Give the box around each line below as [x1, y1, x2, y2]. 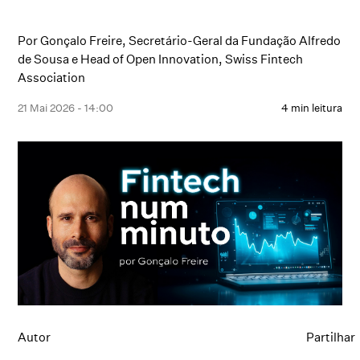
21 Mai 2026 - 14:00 [18, 101, 114, 114]
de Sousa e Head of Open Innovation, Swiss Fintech [18, 51, 304, 67]
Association [18, 70, 86, 85]
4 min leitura [280, 101, 342, 114]
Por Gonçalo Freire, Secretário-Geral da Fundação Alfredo [18, 33, 342, 48]
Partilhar [306, 329, 356, 346]
